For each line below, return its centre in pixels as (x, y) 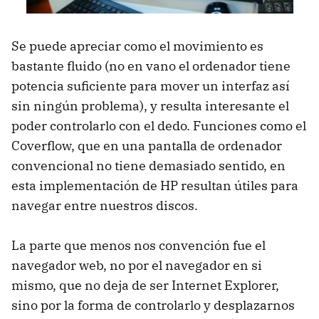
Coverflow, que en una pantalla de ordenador (147, 145)
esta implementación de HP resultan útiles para (155, 185)
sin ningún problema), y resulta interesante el (150, 105)
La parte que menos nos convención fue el (138, 245)
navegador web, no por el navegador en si (137, 265)
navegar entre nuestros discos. (105, 205)
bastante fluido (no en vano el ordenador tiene (151, 66)
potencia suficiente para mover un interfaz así (151, 85)
